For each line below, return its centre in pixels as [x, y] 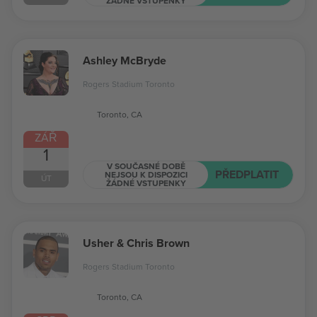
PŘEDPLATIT [247, 174]
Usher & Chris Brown [136, 243]
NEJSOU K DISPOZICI [146, 174]
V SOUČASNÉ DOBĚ [146, 166]
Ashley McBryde [125, 60]
